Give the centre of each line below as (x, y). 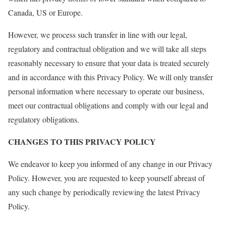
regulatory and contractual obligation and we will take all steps (107, 48)
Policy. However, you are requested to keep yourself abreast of (106, 178)
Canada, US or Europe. (45, 12)
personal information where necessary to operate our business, (106, 91)
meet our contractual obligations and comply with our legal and (108, 105)
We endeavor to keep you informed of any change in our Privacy (110, 163)
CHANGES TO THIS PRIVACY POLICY (82, 141)
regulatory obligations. (44, 119)
